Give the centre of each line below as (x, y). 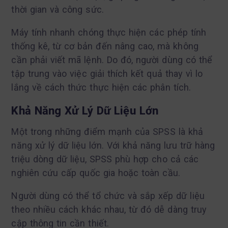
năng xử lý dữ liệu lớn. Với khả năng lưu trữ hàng (113, 145)
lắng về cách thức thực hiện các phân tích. (101, 87)
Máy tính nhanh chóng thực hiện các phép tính (109, 32)
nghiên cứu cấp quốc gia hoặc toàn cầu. (96, 173)
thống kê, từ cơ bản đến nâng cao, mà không (105, 46)
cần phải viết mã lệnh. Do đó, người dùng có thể (112, 60)
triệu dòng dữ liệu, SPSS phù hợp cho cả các (105, 159)
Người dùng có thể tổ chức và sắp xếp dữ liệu (108, 195)
